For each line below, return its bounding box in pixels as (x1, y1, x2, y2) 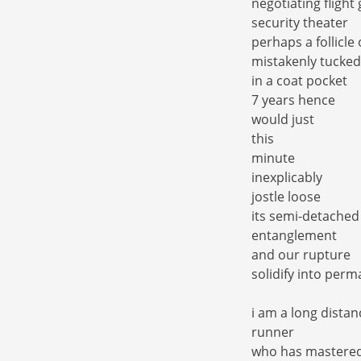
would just (251, 110, 314, 129)
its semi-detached (251, 207, 359, 226)
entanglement (251, 226, 337, 245)
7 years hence (251, 91, 335, 110)
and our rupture (251, 246, 351, 264)
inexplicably (251, 168, 322, 187)
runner (251, 323, 294, 342)
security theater (251, 14, 348, 32)
